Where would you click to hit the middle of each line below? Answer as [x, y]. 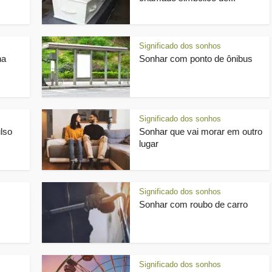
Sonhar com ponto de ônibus [196, 59]
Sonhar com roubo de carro [193, 204]
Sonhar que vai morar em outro [201, 131]
